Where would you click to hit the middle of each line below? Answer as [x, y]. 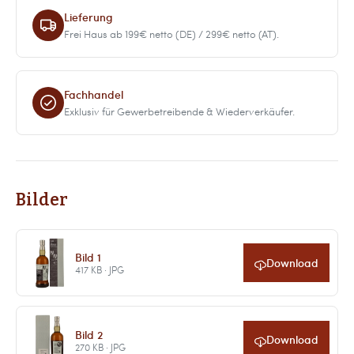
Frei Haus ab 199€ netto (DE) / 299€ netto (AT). [171, 34]
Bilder [42, 200]
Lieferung [88, 17]
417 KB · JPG [99, 270]
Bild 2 [88, 334]
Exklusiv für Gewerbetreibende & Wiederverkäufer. [179, 111]
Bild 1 [88, 257]
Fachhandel [94, 95]
